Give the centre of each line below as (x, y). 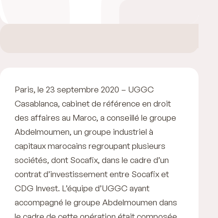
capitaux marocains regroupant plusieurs (90, 145)
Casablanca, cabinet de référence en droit (93, 103)
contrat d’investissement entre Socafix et (92, 174)
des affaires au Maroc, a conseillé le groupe (95, 117)
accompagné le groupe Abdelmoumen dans (96, 202)
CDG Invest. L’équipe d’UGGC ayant (82, 188)
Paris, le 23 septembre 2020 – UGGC (84, 89)
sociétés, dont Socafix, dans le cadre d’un (92, 160)
